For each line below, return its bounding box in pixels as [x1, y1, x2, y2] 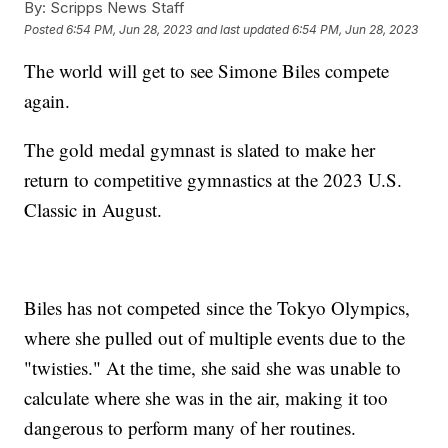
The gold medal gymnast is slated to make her [24, 137, 376, 163]
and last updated [196, 21, 290, 37]
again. [24, 88, 77, 114]
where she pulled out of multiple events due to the [24, 325, 406, 351]
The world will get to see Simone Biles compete [24, 58, 390, 84]
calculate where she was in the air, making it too [24, 385, 389, 411]
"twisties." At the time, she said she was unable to [24, 355, 402, 381]
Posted [24, 21, 67, 37]
